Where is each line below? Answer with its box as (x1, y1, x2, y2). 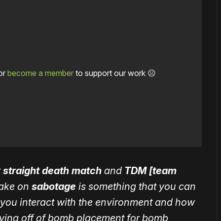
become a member (7, 68, 74, 78)
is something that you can (76, 181, 196, 193)
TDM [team (124, 165, 177, 177)
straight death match (3, 165, 102, 177)
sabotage (32, 181, 76, 193)
